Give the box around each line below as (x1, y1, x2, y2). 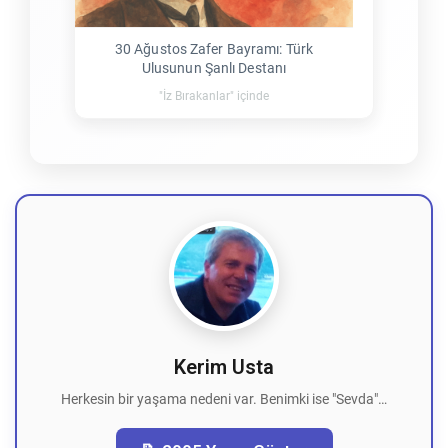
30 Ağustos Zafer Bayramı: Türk (114, 40, 313, 57)
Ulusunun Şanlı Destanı (141, 59, 287, 76)
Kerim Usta (173, 354, 275, 379)
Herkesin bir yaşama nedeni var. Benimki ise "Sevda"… (61, 390, 387, 407)
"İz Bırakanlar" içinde (159, 88, 269, 103)
